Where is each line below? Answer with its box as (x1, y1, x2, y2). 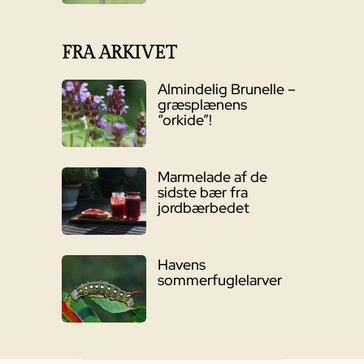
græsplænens (157, 95, 247, 115)
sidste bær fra (157, 183, 248, 202)
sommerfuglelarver (157, 271, 282, 290)
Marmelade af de (157, 167, 267, 187)
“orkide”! (157, 110, 212, 130)
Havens (157, 255, 206, 275)
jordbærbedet (157, 198, 249, 218)
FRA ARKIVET (62, 42, 176, 64)
